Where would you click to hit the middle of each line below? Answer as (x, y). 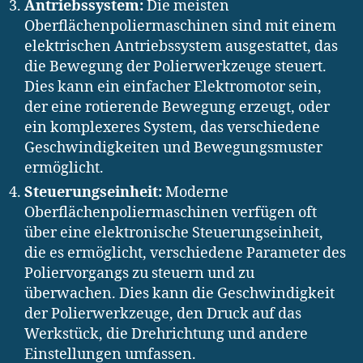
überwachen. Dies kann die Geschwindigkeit (179, 293)
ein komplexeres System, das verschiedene (172, 127)
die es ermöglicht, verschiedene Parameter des (185, 253)
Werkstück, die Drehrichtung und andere (166, 334)
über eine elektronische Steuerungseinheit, (174, 233)
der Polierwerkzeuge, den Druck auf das (163, 314)
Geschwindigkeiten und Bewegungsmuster (173, 147)
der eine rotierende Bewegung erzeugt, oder (177, 107)
